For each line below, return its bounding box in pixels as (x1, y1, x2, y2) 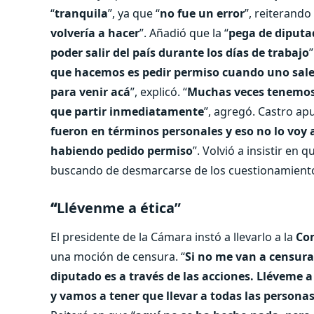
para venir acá (50, 83, 130, 100)
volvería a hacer (50, 25, 139, 41)
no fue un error (160, 5, 245, 21)
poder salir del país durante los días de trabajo (50, 44, 309, 60)
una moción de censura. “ (50, 248, 185, 264)
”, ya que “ (108, 5, 160, 21)
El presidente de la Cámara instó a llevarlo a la (50, 228, 296, 245)
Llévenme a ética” (57, 198, 181, 217)
